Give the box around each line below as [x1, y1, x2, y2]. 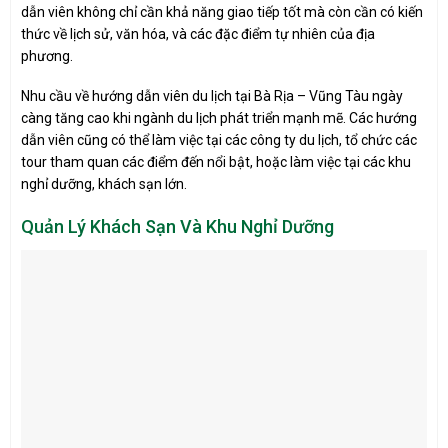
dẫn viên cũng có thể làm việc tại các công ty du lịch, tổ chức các [21, 132, 417, 149]
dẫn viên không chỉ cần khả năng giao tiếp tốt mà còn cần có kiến [21, 3, 423, 20]
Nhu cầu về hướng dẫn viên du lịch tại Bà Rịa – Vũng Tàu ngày [21, 88, 403, 105]
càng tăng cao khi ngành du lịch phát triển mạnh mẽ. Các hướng [21, 110, 417, 127]
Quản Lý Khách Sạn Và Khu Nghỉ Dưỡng [21, 216, 334, 238]
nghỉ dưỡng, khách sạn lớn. [21, 176, 187, 193]
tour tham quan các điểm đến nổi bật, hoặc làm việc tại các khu [21, 154, 411, 171]
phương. [21, 47, 73, 64]
